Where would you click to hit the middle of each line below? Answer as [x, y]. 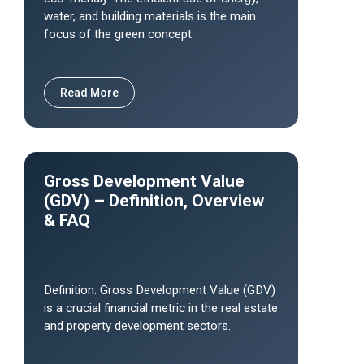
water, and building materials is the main [150, 16]
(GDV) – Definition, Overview [154, 201]
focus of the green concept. [119, 34]
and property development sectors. [137, 326]
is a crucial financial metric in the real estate [161, 308]
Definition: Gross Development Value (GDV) [160, 290]
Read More [89, 93]
